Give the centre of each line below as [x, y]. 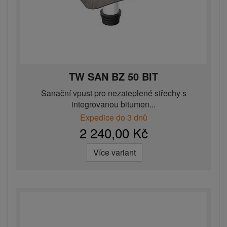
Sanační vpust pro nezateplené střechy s [113, 93]
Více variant [115, 153]
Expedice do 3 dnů [113, 118]
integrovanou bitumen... [113, 104]
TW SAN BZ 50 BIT [113, 77]
